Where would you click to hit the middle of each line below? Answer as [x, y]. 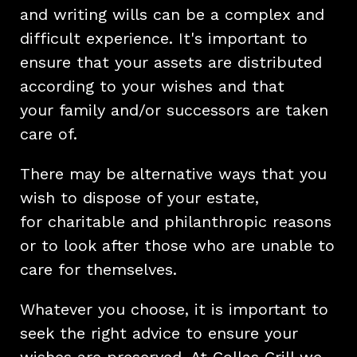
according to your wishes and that [152, 86]
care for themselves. [98, 269]
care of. [49, 134]
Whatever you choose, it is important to [174, 309]
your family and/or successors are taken [174, 110]
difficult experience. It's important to [164, 38]
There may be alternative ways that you [173, 174]
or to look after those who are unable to [177, 245]
